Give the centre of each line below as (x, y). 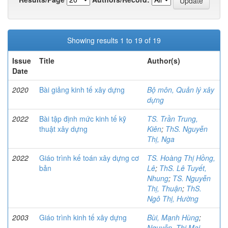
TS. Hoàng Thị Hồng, (181, 158)
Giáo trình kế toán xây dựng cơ (89, 158)
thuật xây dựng (63, 129)
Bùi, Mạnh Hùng (173, 218)
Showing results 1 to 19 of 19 (114, 40)
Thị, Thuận (165, 189)
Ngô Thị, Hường (173, 199)
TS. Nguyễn (192, 178)
